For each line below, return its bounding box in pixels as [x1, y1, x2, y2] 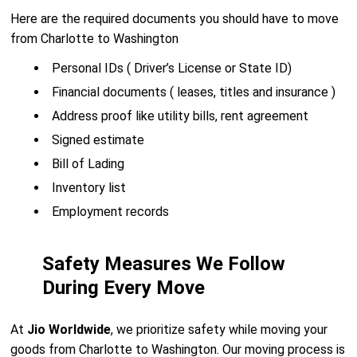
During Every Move [42, 277, 206, 299]
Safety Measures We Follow [42, 253, 286, 275]
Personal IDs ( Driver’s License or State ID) [52, 61, 292, 76]
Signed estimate [52, 132, 145, 147]
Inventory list [52, 180, 127, 195]
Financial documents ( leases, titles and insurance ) [52, 84, 336, 100]
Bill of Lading [52, 156, 125, 171]
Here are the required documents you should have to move [10, 11, 339, 26]
